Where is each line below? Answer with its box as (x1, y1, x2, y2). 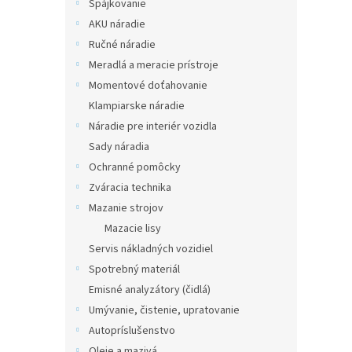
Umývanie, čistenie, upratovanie (89, 302, 240, 318)
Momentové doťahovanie (89, 78, 207, 93)
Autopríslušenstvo (89, 323, 175, 339)
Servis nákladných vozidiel (89, 241, 213, 257)
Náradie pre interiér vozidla (89, 119, 217, 134)
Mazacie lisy (104, 221, 161, 236)
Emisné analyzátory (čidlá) (89, 282, 211, 298)
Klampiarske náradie (89, 98, 185, 114)
